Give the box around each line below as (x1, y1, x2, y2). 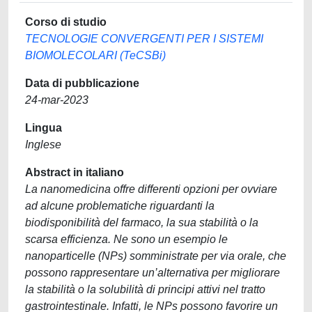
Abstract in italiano (25, 166, 124, 178)
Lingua (25, 122, 62, 134)
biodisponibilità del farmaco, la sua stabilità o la (25, 217, 258, 228)
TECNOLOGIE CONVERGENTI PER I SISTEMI (25, 33, 263, 45)
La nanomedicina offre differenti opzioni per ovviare (25, 183, 277, 195)
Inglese (25, 139, 61, 150)
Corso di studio (25, 16, 107, 28)
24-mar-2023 (25, 94, 88, 106)
